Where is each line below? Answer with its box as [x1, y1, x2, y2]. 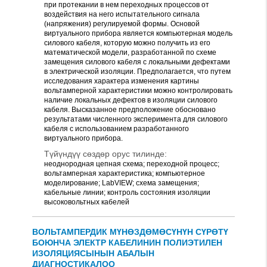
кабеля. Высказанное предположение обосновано [44, 105, 216, 114]
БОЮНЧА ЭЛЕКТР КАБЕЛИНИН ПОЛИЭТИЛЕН [32, 238, 222, 247]
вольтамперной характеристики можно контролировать [44, 86, 232, 95]
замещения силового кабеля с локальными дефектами [44, 58, 230, 66]
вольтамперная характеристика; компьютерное [44, 169, 205, 178]
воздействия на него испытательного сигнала [44, 10, 200, 18]
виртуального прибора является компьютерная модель [44, 29, 232, 38]
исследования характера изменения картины [44, 77, 199, 85]
